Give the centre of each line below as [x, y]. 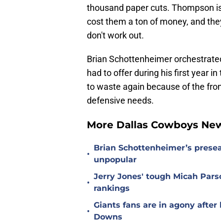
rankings [112, 188]
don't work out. [115, 36]
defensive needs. [120, 101]
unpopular [115, 160]
